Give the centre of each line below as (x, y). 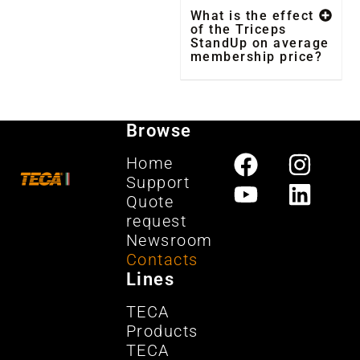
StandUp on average (260, 43)
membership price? (256, 57)
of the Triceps (238, 30)
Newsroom (169, 241)
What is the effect (252, 16)
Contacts (162, 260)
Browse (159, 131)
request (156, 221)
